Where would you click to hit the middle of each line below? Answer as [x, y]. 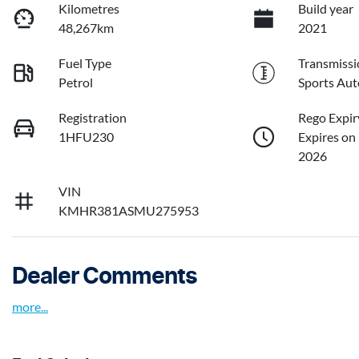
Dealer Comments [105, 278]
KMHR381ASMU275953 [129, 211]
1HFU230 [87, 137]
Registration [93, 118]
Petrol [76, 83]
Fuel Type [85, 63]
